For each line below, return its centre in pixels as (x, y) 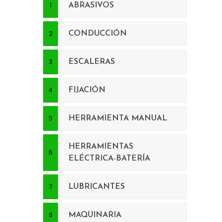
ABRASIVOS (91, 5)
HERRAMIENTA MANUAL (118, 118)
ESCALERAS (92, 62)
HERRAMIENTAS (101, 146)
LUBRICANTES (97, 187)
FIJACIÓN (87, 90)
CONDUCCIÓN (98, 33)
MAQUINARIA (95, 215)
